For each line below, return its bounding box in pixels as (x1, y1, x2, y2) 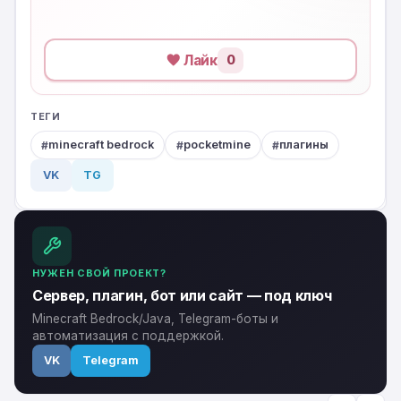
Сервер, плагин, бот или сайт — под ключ (32, 286, 332, 305)
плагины (278, 138, 328, 152)
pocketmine (183, 138, 251, 152)
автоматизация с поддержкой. (32, 328, 224, 344)
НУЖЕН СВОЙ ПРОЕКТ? (32, 267, 166, 280)
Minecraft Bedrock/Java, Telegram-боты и (32, 311, 278, 327)
